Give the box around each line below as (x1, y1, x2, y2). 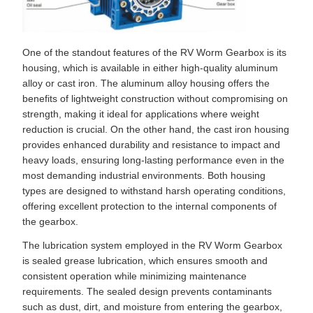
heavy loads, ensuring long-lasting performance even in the (22, 154, 284, 166)
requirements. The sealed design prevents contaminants (22, 285, 272, 297)
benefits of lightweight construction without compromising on (22, 92, 288, 104)
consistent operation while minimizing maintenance (22, 270, 247, 282)
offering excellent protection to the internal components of (22, 200, 277, 212)
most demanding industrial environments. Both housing (22, 169, 265, 181)
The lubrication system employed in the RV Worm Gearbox (22, 239, 282, 251)
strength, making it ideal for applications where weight (22, 108, 259, 119)
